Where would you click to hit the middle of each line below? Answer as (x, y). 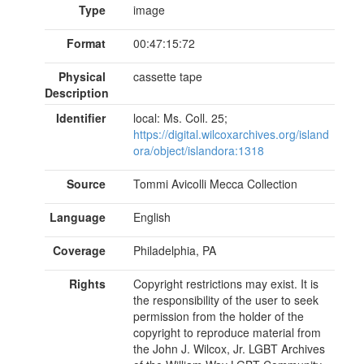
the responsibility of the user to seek (225, 299)
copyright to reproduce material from (227, 332)
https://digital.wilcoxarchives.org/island (231, 134)
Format (86, 43)
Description (77, 92)
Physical (82, 76)
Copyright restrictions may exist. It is (225, 283)
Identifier (80, 117)
